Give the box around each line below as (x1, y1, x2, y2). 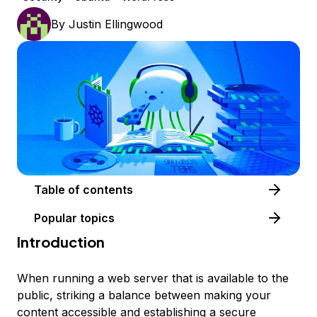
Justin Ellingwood (69, 17, 163, 31)
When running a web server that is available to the (17, 271, 289, 286)
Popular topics (34, 211, 115, 226)
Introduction (17, 233, 105, 251)
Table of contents (83, 183, 133, 197)
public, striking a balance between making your (17, 288, 271, 303)
